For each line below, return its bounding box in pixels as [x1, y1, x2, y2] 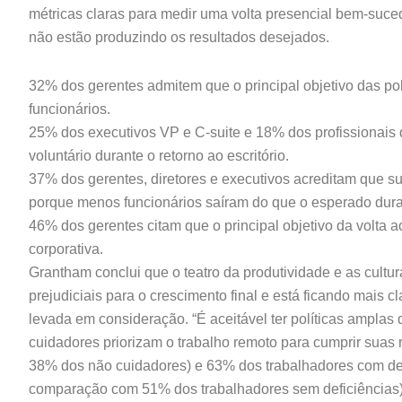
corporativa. [29, 241, 103, 257]
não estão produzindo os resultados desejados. [29, 30, 329, 45]
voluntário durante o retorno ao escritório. [29, 148, 289, 163]
